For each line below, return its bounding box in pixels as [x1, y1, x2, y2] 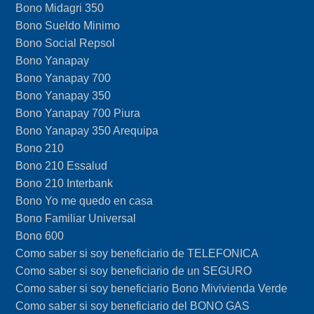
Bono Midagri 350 [15, 1, 104, 14]
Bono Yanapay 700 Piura [15, 107, 141, 119]
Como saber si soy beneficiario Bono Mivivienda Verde [15, 282, 288, 294]
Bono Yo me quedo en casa [15, 194, 153, 207]
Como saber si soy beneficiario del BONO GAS [15, 299, 250, 312]
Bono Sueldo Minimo [15, 19, 121, 32]
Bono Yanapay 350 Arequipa [15, 124, 159, 137]
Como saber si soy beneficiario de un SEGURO [15, 264, 252, 277]
